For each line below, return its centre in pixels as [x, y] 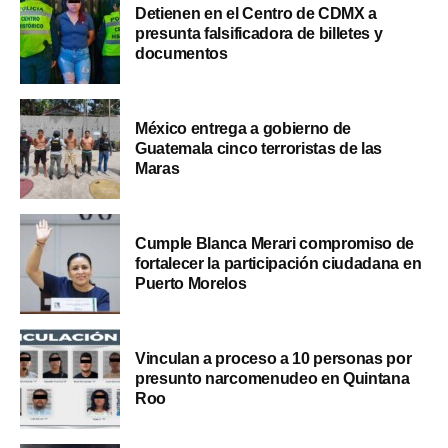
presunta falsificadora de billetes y [259, 33]
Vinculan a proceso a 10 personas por [273, 358]
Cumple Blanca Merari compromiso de [275, 243]
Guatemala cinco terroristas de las [259, 148]
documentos [181, 53]
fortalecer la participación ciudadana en [278, 263]
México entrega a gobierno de [243, 128]
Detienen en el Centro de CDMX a [256, 13]
